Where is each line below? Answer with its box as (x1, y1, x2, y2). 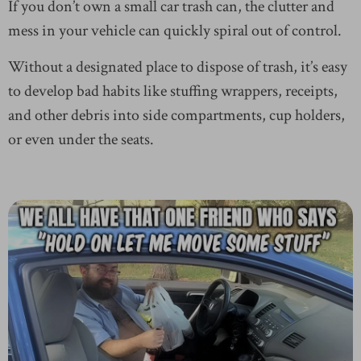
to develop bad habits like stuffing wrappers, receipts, (8, 80, 338, 102)
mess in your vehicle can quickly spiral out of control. (8, 19, 342, 41)
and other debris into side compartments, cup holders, (8, 104, 345, 126)
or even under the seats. (8, 128, 154, 150)
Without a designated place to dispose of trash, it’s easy (8, 56, 347, 77)
